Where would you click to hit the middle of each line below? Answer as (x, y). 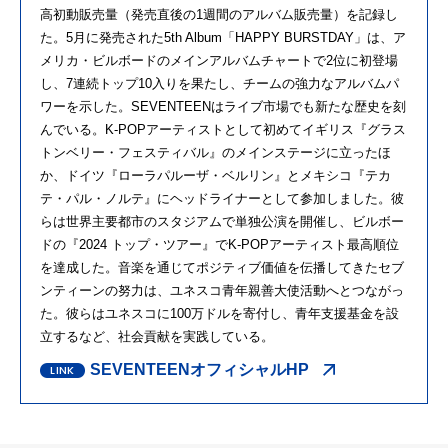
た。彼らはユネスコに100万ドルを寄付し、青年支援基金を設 (219, 313)
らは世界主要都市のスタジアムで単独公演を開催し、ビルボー (222, 221)
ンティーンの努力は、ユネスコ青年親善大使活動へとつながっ (222, 290)
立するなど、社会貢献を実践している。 (157, 336)
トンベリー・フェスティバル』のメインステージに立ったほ (215, 152)
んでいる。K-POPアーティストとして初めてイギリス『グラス (223, 129)
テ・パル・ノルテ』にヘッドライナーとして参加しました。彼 (222, 198)
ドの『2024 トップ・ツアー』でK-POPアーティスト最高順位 (219, 244)
